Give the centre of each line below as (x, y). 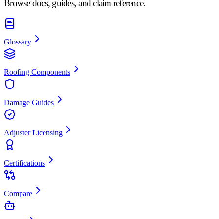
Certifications (24, 163)
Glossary (18, 42)
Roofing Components (37, 72)
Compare (18, 194)
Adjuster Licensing (33, 133)
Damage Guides (29, 103)
